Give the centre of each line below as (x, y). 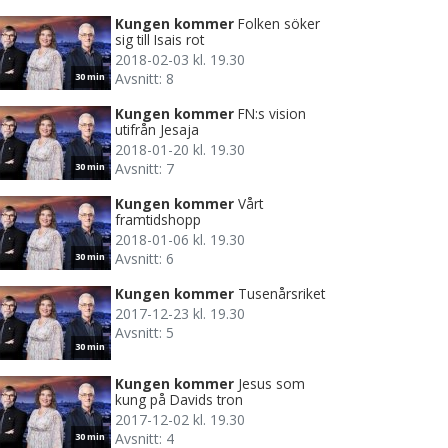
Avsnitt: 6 (144, 258)
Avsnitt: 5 (144, 332)
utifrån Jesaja (157, 129)
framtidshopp (158, 219)
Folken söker (279, 23)
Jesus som (271, 383)
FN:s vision (272, 113)
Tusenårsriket (281, 293)
